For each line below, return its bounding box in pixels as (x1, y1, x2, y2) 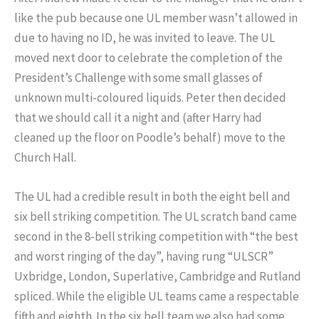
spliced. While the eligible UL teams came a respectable (14, 288, 299, 304)
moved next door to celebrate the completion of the (14, 49, 283, 66)
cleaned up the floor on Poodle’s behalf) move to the (14, 129, 286, 145)
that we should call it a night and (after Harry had (14, 109, 262, 125)
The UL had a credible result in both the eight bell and (14, 188, 291, 204)
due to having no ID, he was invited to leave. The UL (14, 29, 275, 46)
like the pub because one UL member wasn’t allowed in (14, 9, 298, 26)
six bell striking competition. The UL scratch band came (14, 208, 297, 224)
